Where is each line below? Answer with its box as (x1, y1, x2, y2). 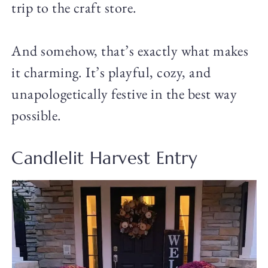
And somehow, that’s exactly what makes (11, 41, 249, 60)
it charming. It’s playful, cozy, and (11, 63, 211, 82)
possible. (11, 106, 62, 125)
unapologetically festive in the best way (11, 84, 237, 103)
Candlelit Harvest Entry (11, 147, 198, 169)
